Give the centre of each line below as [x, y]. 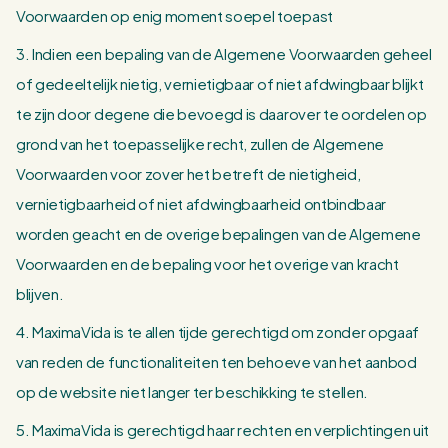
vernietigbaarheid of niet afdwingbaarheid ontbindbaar [201, 203]
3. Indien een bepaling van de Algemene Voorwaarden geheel [224, 53]
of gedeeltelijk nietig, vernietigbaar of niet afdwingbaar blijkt [220, 83]
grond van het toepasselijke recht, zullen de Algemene [200, 143]
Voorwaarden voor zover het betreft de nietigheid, [188, 173]
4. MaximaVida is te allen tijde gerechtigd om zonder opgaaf [218, 331]
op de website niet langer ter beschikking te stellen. [192, 391]
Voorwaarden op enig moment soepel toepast [174, 15]
